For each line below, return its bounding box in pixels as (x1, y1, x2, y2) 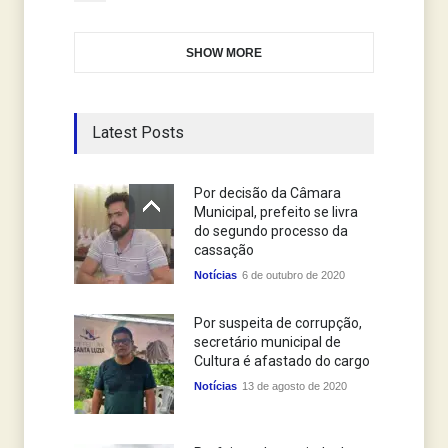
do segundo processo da (194, 223, 348, 240)
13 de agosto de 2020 (242, 380, 347, 393)
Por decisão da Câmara (194, 185, 341, 202)
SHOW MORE (186, 46, 262, 61)
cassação (194, 242, 254, 259)
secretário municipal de (194, 334, 341, 351)
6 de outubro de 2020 (242, 269, 345, 282)
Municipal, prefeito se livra (194, 204, 358, 221)
